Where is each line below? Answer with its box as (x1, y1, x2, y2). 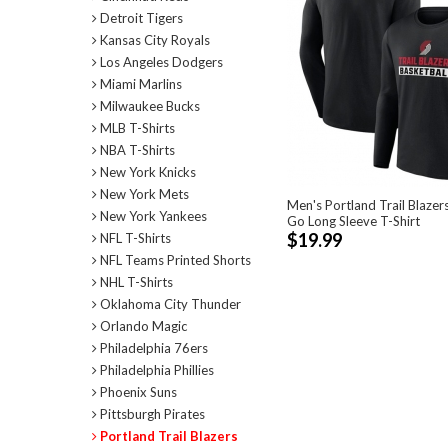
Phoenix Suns (97, 384, 177, 400)
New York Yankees (97, 208, 207, 224)
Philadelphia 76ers (97, 340, 208, 356)
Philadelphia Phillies (97, 362, 214, 378)
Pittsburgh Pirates (97, 406, 205, 422)
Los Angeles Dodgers (97, 54, 223, 70)
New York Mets (97, 186, 189, 202)
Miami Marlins (97, 76, 182, 92)
